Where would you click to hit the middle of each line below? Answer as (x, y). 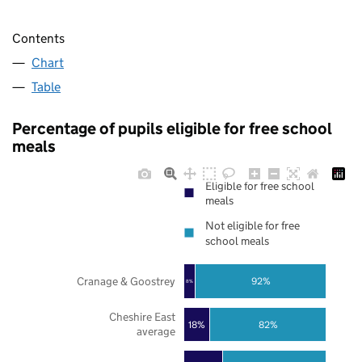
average (156, 332)
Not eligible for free (253, 226)
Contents (38, 39)
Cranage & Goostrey (126, 281)
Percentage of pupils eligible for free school (172, 129)
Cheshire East (142, 317)
